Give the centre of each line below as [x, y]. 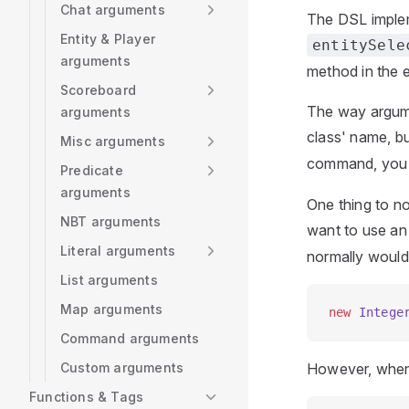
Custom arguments [122, 367]
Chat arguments [113, 10]
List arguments [109, 280]
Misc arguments [113, 141]
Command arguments [130, 338]
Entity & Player [108, 39]
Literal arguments [118, 251]
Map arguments [112, 309]
